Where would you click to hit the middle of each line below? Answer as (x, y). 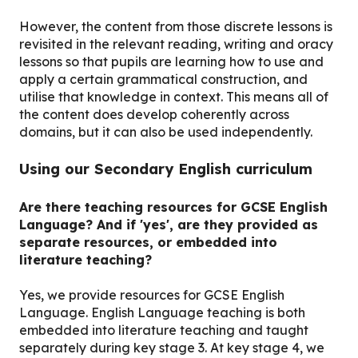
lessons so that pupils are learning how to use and (171, 61)
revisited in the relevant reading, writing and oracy (176, 44)
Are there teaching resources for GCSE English (173, 207)
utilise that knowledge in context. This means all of (174, 96)
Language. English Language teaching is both (162, 312)
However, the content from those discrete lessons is (176, 26)
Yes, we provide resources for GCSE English (152, 294)
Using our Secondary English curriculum (166, 169)
